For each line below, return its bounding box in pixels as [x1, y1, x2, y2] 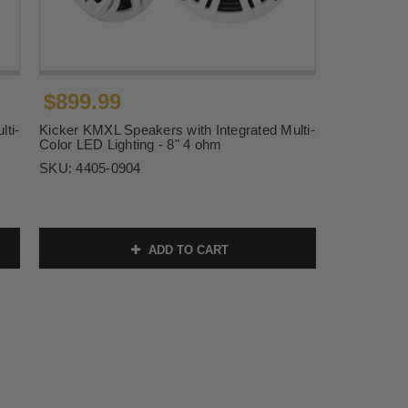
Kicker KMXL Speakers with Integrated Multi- [39, 122, 315, 138]
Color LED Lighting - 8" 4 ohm [39, 137, 222, 152]
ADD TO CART [144, 242, 229, 257]
